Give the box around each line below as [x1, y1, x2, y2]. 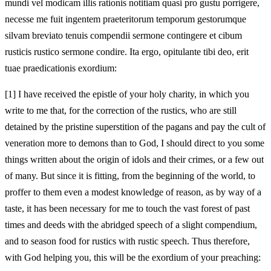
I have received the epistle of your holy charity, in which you [16, 88, 249, 99]
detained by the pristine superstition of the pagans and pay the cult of [5, 121, 266, 132]
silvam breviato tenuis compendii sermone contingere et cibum [5, 30, 242, 41]
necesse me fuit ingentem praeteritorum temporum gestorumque [5, 13, 246, 24]
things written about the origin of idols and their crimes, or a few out [5, 154, 264, 165]
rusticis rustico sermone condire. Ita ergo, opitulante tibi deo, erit [5, 46, 249, 57]
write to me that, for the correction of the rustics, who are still [5, 105, 237, 116]
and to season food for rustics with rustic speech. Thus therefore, [5, 235, 250, 246]
